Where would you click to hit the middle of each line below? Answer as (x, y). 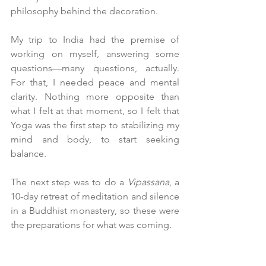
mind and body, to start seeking (95, 140)
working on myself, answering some (95, 54)
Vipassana (148, 182)
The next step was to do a (69, 182)
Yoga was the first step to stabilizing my (95, 125)
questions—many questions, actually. (95, 68)
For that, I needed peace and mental (95, 83)
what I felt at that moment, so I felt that (95, 111)
